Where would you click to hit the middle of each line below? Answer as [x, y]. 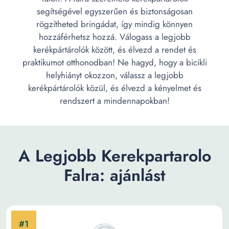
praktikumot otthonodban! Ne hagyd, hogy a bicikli [114, 62]
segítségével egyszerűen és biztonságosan [114, 11]
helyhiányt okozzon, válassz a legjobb [114, 75]
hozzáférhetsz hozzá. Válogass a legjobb [114, 37]
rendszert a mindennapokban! [114, 101]
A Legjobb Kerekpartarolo [114, 156]
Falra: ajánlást [114, 175]
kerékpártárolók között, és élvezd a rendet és [114, 50]
